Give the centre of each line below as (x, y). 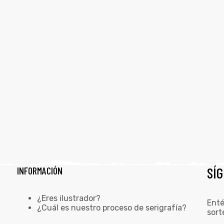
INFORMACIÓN (39, 171)
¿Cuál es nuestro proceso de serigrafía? (111, 208)
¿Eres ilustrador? (68, 198)
